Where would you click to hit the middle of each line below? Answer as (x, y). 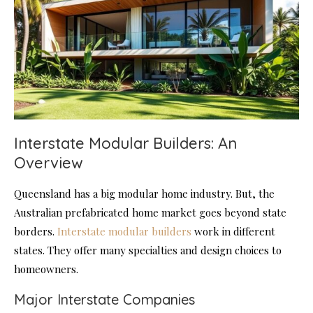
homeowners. (46, 269)
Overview (49, 163)
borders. (36, 232)
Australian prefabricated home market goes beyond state (150, 213)
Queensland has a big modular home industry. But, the (144, 194)
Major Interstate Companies (104, 300)
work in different (233, 232)
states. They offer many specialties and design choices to (148, 250)
